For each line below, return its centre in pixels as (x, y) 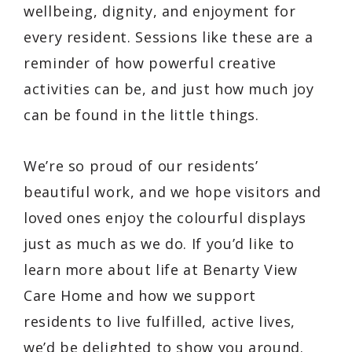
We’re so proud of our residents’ (141, 165)
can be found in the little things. (141, 114)
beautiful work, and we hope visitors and (172, 191)
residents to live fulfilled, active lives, (159, 321)
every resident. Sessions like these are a (169, 37)
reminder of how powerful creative (150, 62)
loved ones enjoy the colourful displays (165, 217)
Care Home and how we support (140, 295)
